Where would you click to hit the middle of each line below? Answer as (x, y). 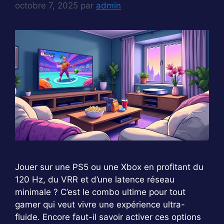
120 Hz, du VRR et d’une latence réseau (95, 180)
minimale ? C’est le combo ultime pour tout (100, 192)
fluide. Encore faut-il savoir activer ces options (108, 217)
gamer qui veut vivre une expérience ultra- (100, 205)
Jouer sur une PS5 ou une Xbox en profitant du (109, 167)
